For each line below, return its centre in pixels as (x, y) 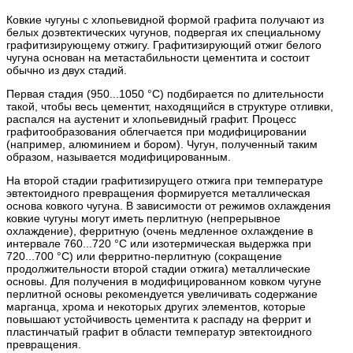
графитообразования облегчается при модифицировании (156, 131)
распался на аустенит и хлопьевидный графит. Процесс (151, 119)
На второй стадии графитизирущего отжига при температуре (165, 180)
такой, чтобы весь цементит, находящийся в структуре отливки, (170, 106)
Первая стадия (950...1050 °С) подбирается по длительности (165, 93)
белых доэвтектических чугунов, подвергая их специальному (163, 32)
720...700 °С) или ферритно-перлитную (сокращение (144, 256)
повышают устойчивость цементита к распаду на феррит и (159, 319)
